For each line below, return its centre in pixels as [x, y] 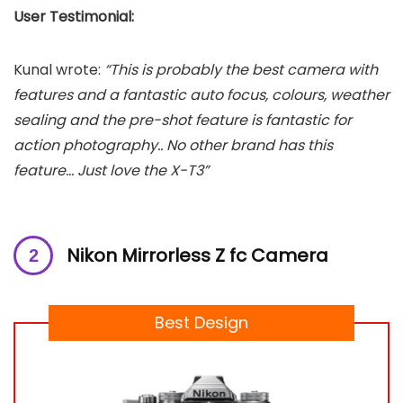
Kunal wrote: [57, 70]
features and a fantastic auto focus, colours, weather [201, 95]
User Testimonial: [74, 17]
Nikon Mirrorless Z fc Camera [197, 255]
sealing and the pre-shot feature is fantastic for [183, 120]
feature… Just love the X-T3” [111, 170]
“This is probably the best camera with [239, 70]
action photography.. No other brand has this [173, 145]
